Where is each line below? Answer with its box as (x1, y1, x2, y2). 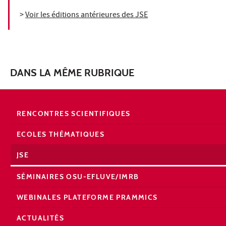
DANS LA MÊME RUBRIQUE (10, 67, 134, 79)
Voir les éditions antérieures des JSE (25, 10, 148, 22)
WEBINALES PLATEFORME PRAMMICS (17, 193, 158, 202)
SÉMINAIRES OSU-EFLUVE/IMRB (17, 172, 139, 182)
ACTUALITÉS (17, 213, 64, 223)
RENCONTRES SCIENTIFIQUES (17, 109, 131, 119)
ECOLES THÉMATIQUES (17, 130, 105, 139)
